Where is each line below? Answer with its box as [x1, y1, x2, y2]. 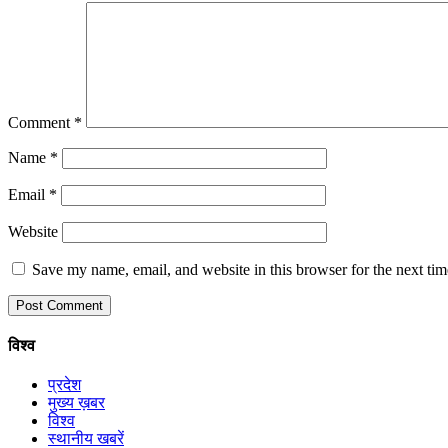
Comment [8, 113, 74, 131]
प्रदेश [48, 376, 81, 394]
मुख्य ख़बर [48, 394, 105, 412]
